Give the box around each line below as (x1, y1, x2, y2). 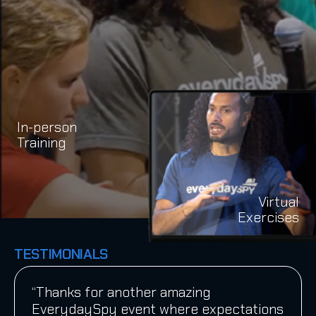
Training (17, 133, 66, 152)
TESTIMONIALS (14, 244, 109, 263)
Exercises (238, 207, 299, 226)
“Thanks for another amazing (32, 282, 211, 301)
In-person (17, 117, 77, 136)
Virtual (258, 192, 299, 211)
